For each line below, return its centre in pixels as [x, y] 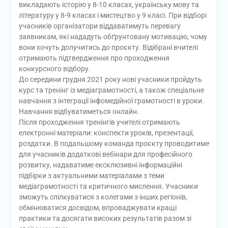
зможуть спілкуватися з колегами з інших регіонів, [103, 197]
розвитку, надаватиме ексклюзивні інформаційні [100, 165]
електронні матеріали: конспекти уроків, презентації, [106, 133]
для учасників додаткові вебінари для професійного [105, 154]
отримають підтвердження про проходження [94, 58]
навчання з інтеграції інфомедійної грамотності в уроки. [111, 101]
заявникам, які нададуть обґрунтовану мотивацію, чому [113, 36]
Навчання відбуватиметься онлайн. [79, 111]
